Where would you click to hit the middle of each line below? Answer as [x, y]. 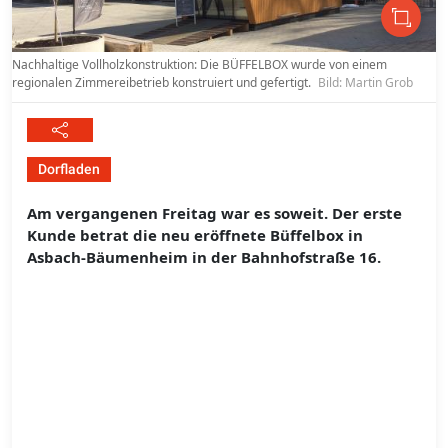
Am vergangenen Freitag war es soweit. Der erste [214, 213]
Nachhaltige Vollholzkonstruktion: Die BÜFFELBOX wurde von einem [199, 65]
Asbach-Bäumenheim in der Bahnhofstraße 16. [204, 257]
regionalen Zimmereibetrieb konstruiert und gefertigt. [163, 83]
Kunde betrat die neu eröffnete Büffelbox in [195, 235]
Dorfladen [69, 169]
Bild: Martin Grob [365, 83]
